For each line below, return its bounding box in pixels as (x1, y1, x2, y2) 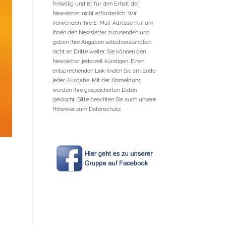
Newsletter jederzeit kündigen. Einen (52, 58, 144, 65)
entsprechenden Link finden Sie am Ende (52, 68, 155, 74)
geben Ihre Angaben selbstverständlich (52, 39, 151, 45)
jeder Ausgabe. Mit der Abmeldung (52, 77, 142, 84)
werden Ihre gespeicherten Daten (52, 87, 137, 93)
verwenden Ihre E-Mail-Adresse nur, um (52, 20, 153, 26)
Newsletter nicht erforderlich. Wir (52, 10, 137, 17)
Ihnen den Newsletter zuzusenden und (52, 29, 150, 36)
